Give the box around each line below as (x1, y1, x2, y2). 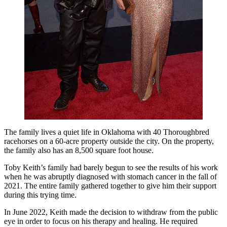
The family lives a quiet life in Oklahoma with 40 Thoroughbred (4, 128, 209, 137)
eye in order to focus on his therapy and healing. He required (4, 217, 198, 226)
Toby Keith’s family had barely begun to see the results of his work (4, 163, 218, 172)
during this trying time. (4, 191, 77, 200)
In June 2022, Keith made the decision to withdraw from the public (4, 208, 218, 217)
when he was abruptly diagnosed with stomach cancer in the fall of (4, 172, 217, 181)
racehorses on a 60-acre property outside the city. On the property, (4, 137, 214, 146)
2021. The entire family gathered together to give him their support (4, 181, 216, 191)
